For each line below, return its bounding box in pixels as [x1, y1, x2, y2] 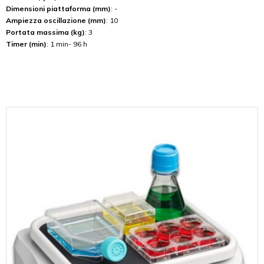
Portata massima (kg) [6, 28, 85, 37]
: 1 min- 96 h [47, 39, 87, 49]
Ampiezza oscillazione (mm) [6, 16, 106, 25]
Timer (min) [6, 39, 47, 49]
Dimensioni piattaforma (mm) [6, 4, 111, 14]
